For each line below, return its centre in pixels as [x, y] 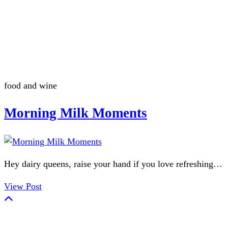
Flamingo [33, 68]
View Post [23, 186]
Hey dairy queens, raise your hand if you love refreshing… [113, 164]
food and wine [31, 85]
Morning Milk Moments [76, 113]
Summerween [46, 33]
